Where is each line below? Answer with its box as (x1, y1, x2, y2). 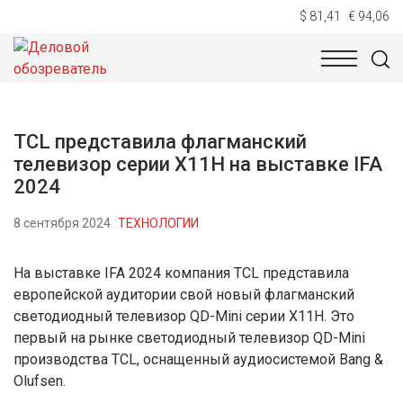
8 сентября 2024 (13, 215, 111, 230)
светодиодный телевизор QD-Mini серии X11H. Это (13, 308, 354, 325)
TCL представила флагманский (13, 130, 307, 153)
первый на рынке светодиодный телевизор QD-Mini (13, 329, 365, 346)
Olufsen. (13, 372, 66, 390)
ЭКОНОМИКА (228, 67, 308, 81)
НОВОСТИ (18, 67, 80, 81)
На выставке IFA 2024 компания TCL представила (13, 264, 349, 282)
